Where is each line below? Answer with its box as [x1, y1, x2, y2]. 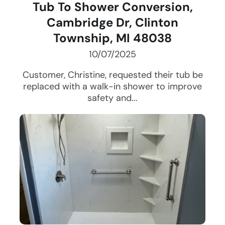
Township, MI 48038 [53, 30, 172, 46]
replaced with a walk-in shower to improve [23, 80, 202, 93]
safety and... [87, 92, 138, 104]
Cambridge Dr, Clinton [47, 15, 178, 31]
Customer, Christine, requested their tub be [22, 69, 203, 81]
